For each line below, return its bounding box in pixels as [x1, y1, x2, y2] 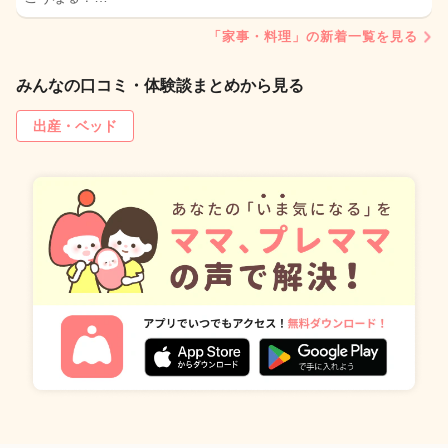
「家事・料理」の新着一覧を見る [208, 29, 418, 45]
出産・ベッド [33, 118, 117, 135]
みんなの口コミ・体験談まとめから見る [16, 77, 304, 95]
